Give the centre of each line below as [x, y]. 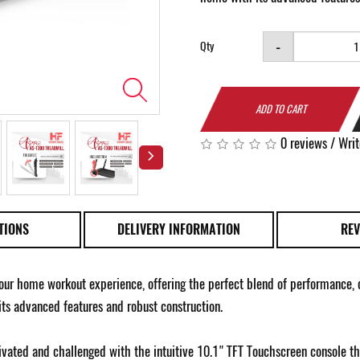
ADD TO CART [280, 109]
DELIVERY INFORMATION [179, 229]
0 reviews [304, 143]
